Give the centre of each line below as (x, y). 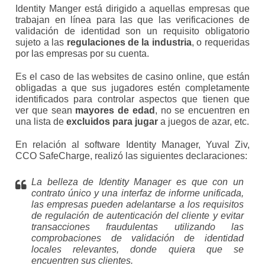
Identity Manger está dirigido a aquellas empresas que (132, 9)
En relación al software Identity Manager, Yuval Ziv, (132, 145)
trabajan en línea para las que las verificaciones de (132, 20)
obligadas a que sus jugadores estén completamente (132, 88)
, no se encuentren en (202, 111)
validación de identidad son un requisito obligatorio (132, 31)
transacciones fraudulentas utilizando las (138, 227)
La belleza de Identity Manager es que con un (138, 182)
